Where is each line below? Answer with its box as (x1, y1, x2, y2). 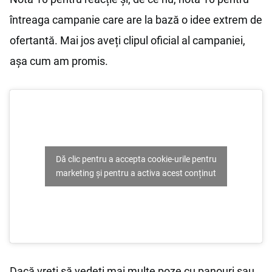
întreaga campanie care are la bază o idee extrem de (10, 13, 262, 26)
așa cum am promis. (10, 54, 108, 67)
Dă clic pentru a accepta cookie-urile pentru (55, 154, 217, 164)
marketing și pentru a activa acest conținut (56, 168, 216, 178)
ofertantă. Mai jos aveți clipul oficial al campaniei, (10, 33, 245, 47)
